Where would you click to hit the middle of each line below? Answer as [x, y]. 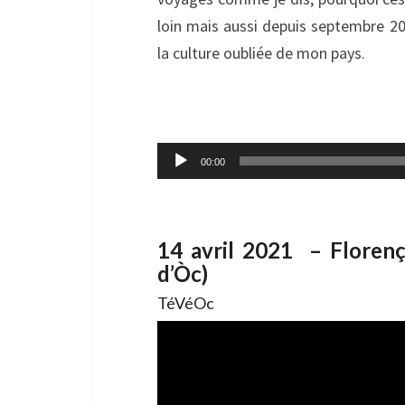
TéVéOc [186, 303]
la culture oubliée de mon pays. [261, 53]
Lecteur [182, 153]
